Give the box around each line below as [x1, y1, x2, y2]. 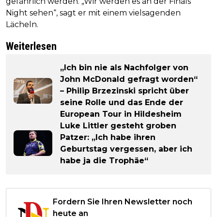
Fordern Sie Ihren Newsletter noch [53, 197, 192, 206]
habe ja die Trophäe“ [60, 155, 148, 165]
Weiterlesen [6, 40, 57, 52]
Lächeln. [6, 19, 38, 29]
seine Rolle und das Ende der [60, 97, 183, 107]
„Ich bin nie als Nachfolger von [60, 62, 188, 72]
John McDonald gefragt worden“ [60, 74, 198, 84]
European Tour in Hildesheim [60, 109, 182, 119]
